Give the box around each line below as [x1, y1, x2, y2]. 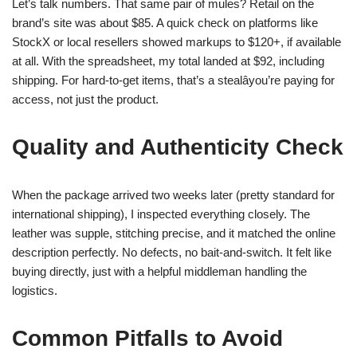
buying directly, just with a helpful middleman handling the [12, 265, 307, 278]
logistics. [12, 284, 57, 297]
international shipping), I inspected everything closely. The [12, 207, 310, 221]
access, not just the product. [12, 92, 159, 106]
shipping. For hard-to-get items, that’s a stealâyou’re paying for [12, 73, 335, 87]
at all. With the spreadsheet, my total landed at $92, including [12, 54, 324, 68]
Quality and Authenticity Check [12, 135, 343, 159]
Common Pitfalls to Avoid [12, 326, 283, 351]
